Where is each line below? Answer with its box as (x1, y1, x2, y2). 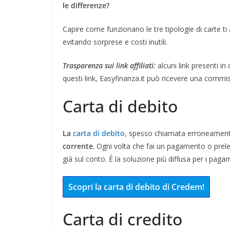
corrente (63, 141, 93, 151)
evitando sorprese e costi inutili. (63, 36, 167, 47)
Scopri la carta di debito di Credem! (68, 181, 204, 193)
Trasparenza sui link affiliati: (63, 60, 156, 70)
